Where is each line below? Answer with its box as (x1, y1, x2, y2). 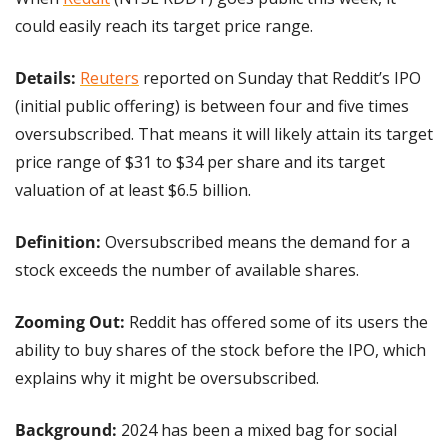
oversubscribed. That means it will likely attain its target (15, 122, 433, 145)
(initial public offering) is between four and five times (15, 94, 409, 117)
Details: (15, 66, 76, 89)
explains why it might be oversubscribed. (15, 366, 319, 389)
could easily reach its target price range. (15, 14, 313, 37)
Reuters (80, 66, 139, 89)
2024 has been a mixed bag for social (121, 418, 397, 441)
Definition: (15, 230, 101, 253)
